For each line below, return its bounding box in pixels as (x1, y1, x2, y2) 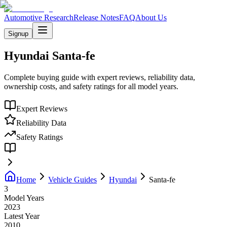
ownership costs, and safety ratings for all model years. (4, 82, 178, 91)
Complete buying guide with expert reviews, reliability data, (4, 72, 195, 82)
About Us (135, 13, 167, 22)
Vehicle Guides (48, 175, 97, 184)
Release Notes (73, 13, 119, 22)
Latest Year (4, 211, 40, 220)
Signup (8, 30, 28, 37)
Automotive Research (4, 13, 73, 22)
